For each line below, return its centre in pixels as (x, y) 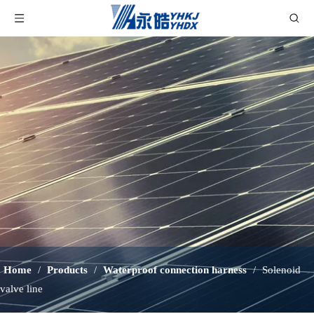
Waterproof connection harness (175, 270)
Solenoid (281, 270)
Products (67, 270)
